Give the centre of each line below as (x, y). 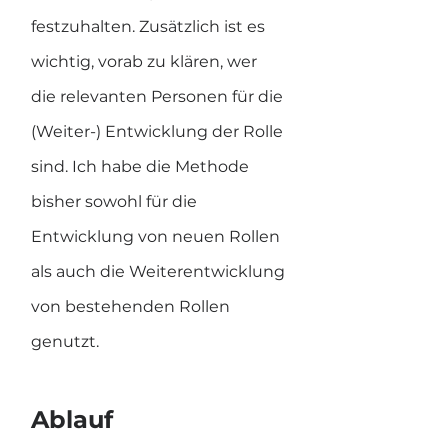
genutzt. (65, 341)
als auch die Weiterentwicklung (160, 271)
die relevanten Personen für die (159, 96)
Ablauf (72, 419)
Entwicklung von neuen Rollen (157, 236)
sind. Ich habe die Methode (142, 166)
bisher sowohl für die (116, 201)
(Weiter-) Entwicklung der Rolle (159, 131)
